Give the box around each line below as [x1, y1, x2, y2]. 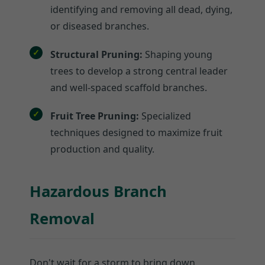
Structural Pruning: [50, 48, 143, 62]
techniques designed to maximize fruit [50, 126, 222, 140]
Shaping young [143, 48, 212, 62]
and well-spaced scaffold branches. [50, 81, 207, 95]
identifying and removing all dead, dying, [50, 3, 232, 17]
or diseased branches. [50, 20, 149, 33]
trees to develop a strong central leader [50, 64, 228, 78]
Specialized [139, 109, 191, 123]
